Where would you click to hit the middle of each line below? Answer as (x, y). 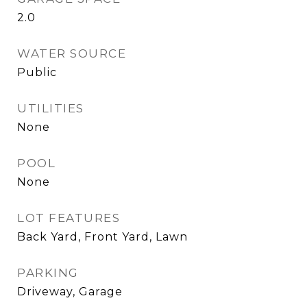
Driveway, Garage (70, 292)
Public (37, 72)
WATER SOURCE (72, 53)
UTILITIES (51, 108)
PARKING (48, 273)
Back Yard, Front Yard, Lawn (102, 237)
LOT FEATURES (69, 218)
